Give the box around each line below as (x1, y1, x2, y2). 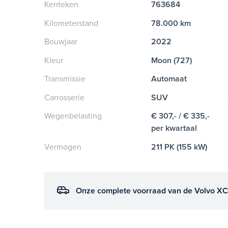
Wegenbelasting (44, 111, 102, 122)
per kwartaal (151, 123, 197, 134)
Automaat (151, 74, 187, 84)
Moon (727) (151, 55, 192, 66)
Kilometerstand (44, 18, 99, 28)
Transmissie (44, 74, 86, 84)
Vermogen (44, 141, 82, 152)
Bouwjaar (44, 37, 78, 47)
